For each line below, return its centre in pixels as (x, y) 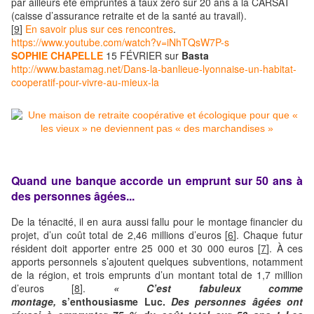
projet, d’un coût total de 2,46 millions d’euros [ (120, 235)
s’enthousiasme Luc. (114, 302)
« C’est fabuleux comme (208, 288)
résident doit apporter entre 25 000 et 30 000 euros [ (136, 248)
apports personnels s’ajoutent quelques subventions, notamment (157, 262)
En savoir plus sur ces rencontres (99, 28)
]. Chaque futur (268, 235)
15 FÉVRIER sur (142, 55)
